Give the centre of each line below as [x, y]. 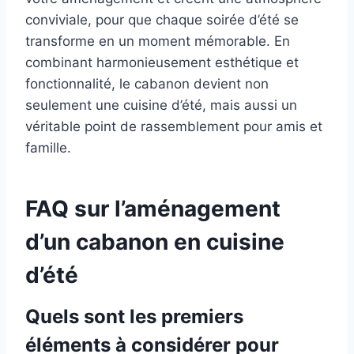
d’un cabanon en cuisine [155, 242]
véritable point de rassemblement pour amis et [174, 127]
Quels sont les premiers [134, 317]
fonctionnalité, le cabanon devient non [147, 84]
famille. [48, 148]
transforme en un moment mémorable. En [158, 41]
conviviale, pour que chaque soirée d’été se [162, 20]
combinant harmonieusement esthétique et [162, 63]
